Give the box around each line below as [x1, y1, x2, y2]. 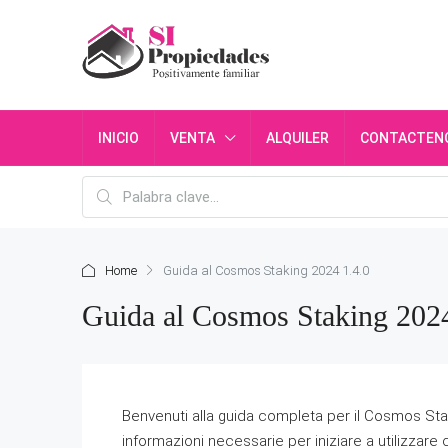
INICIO [98, 130, 139, 146]
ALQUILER [266, 130, 329, 146]
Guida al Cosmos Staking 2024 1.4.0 [163, 263, 369, 278]
